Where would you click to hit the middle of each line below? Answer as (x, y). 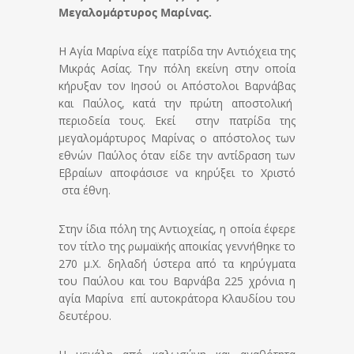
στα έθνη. (86, 190)
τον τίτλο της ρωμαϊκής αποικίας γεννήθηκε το (177, 247)
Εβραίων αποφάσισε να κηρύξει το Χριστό (177, 173)
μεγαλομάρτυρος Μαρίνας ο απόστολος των (177, 138)
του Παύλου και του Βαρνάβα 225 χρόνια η (177, 281)
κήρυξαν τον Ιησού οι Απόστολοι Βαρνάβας (177, 86)
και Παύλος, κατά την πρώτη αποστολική (177, 104)
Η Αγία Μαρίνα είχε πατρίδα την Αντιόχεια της (177, 51)
